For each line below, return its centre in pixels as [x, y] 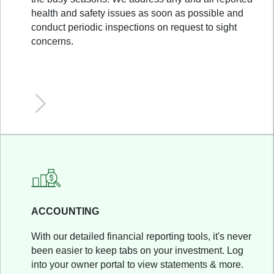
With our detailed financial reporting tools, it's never [141, 236]
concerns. [52, 41]
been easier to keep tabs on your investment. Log [137, 250]
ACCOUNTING [65, 211]
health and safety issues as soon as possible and [137, 13]
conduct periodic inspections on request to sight [134, 27]
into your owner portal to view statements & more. [137, 265]
